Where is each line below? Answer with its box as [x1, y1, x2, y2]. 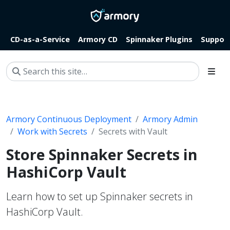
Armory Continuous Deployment [6, 113, 131, 125]
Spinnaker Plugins [126, 34, 193, 44]
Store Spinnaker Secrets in [6, 144, 198, 164]
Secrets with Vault [99, 125, 167, 137]
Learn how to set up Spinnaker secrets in [6, 189, 193, 203]
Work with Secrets [17, 125, 87, 137]
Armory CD [78, 34, 118, 44]
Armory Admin [143, 113, 198, 125]
